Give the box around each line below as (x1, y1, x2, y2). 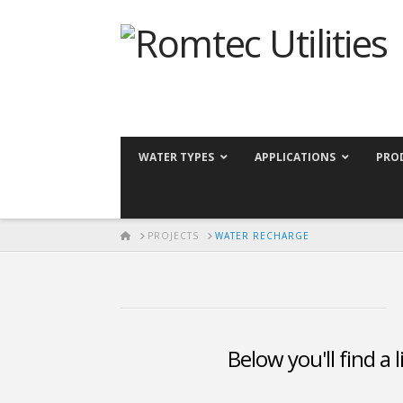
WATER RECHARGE (215, 228, 310, 242)
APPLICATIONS (255, 149, 336, 165)
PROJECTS (148, 228, 200, 242)
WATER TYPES (139, 149, 215, 165)
